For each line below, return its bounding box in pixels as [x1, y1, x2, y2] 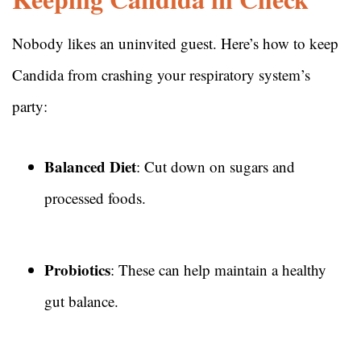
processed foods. [44, 188, 146, 209]
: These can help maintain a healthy [110, 259, 326, 280]
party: [12, 96, 48, 117]
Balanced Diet [44, 156, 136, 178]
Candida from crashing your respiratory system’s [12, 64, 310, 85]
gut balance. [44, 291, 118, 312]
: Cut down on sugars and [136, 156, 295, 177]
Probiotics [44, 259, 110, 281]
